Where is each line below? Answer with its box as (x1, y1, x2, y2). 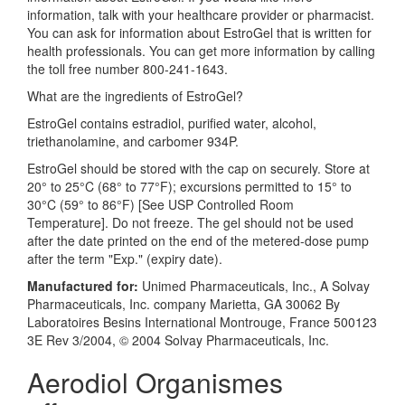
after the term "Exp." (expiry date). (27, 250, 222, 268)
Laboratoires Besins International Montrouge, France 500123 (27, 313, 377, 331)
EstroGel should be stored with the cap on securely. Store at (27, 159, 370, 177)
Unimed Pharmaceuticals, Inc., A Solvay (142, 277, 370, 295)
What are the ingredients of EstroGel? (27, 87, 243, 105)
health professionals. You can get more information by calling (27, 42, 375, 60)
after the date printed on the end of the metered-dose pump (27, 231, 369, 250)
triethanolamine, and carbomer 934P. (27, 132, 239, 150)
